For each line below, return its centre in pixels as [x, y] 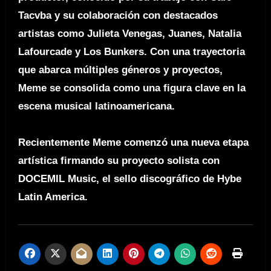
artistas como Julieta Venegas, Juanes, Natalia [129, 33]
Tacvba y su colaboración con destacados [118, 15]
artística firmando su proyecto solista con [119, 160]
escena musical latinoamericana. [96, 106]
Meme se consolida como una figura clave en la [132, 88]
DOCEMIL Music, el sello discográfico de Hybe [129, 178]
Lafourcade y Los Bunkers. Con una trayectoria [131, 51]
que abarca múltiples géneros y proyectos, [120, 70]
